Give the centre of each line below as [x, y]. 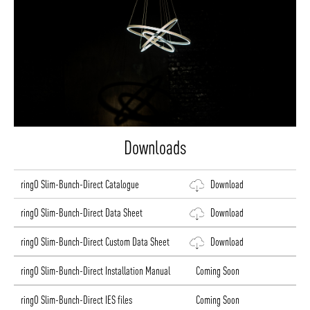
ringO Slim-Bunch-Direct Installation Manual [95, 271]
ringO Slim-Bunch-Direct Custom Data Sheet [95, 242]
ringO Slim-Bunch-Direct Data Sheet [82, 213]
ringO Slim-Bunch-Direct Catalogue [80, 184]
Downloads [155, 148]
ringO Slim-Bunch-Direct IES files [76, 300]
